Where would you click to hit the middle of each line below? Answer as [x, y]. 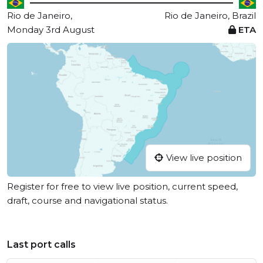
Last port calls [41, 245]
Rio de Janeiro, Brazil [210, 16]
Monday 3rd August [51, 30]
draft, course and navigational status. [87, 201]
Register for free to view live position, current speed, [122, 187]
